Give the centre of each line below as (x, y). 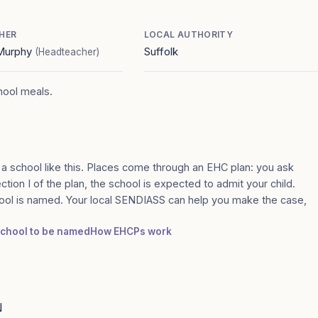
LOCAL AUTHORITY (188, 34)
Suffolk (161, 51)
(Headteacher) (67, 52)
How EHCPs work (131, 231)
